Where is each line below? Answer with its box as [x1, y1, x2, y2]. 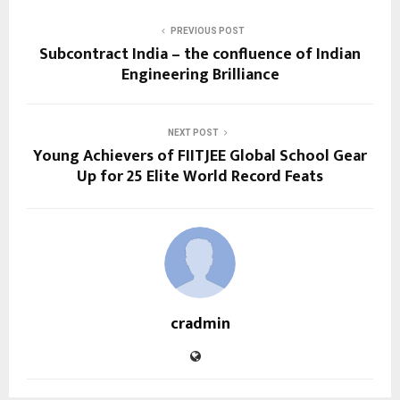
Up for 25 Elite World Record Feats [77, 162, 323, 190]
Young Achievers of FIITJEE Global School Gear [33, 142, 367, 170]
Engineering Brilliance [121, 61, 279, 88]
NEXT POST [167, 127, 219, 137]
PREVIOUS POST [170, 25, 245, 36]
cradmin [170, 310, 230, 337]
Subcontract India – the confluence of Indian [39, 40, 361, 68]
